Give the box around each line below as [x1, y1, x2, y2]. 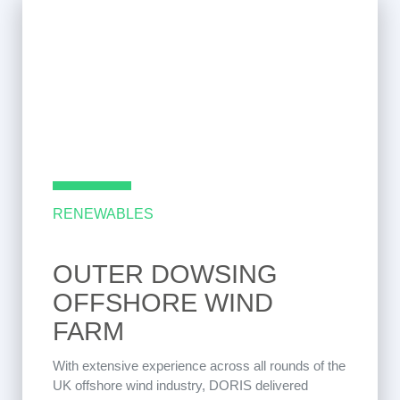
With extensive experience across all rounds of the [53, 358, 346, 373]
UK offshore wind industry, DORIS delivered [53, 378, 308, 393]
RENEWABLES [53, 206, 154, 221]
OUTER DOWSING [53, 260, 278, 288]
